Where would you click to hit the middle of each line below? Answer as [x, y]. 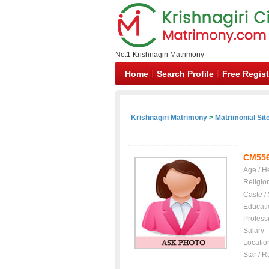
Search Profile [185, 74]
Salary [254, 231]
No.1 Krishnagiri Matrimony [160, 55]
